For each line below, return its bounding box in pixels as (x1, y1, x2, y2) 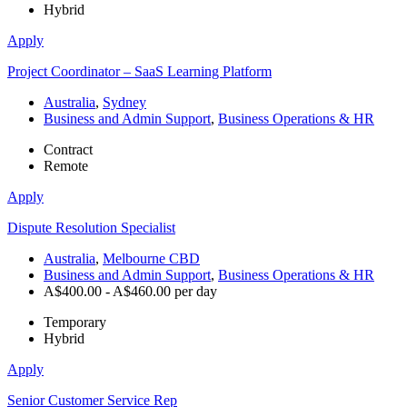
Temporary (44, 314, 106, 331)
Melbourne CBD (103, 251, 200, 267)
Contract (44, 142, 93, 158)
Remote (44, 158, 88, 174)
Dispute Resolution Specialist (7, 220, 175, 236)
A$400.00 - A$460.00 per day (44, 283, 217, 300)
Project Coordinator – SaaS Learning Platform (7, 64, 272, 80)
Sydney (103, 94, 146, 111)
